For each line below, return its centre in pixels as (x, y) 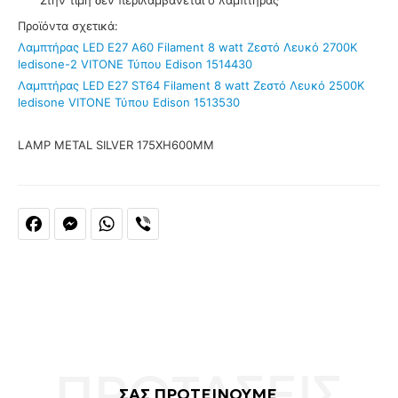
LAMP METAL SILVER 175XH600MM (116, 144)
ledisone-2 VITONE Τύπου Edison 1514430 (135, 64)
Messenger (112, 219)
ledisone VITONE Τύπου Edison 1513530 (129, 102)
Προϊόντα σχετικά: (68, 25)
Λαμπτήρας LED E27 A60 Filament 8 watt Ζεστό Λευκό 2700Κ (187, 47)
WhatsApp (147, 219)
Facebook (72, 219)
